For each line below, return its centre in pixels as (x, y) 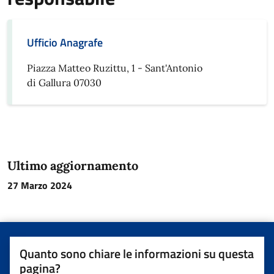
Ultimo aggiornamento (73, 165)
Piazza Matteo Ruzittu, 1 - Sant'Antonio (115, 68)
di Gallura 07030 (64, 83)
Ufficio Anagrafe (65, 43)
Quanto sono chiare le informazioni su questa (137, 254)
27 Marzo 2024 (40, 185)
